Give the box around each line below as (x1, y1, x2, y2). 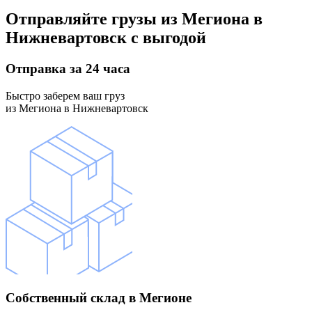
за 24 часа (66, 61, 130, 77)
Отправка (6, 61, 66, 77)
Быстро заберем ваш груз (6, 89, 125, 102)
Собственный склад (6, 290, 125, 305)
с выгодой (127, 29, 206, 47)
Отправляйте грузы (6, 10, 157, 29)
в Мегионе (125, 290, 192, 305)
